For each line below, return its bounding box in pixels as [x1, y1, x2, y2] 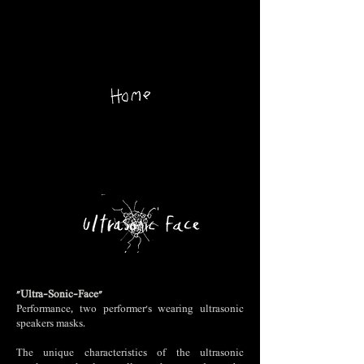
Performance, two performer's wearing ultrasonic [16, 304, 244, 316]
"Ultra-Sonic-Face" [16, 289, 102, 301]
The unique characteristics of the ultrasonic [16, 348, 244, 360]
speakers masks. [16, 318, 85, 331]
